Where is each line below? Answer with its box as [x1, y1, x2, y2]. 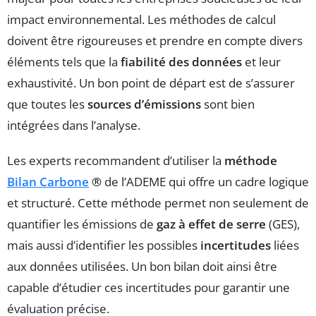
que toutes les [7, 95, 87, 112]
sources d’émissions [87, 95, 201, 112]
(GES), [266, 215, 300, 232]
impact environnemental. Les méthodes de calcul [7, 11, 276, 28]
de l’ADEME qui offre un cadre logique [102, 173, 309, 190]
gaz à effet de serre [157, 215, 266, 232]
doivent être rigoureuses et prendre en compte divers [7, 32, 303, 49]
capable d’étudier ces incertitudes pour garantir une [7, 279, 290, 296]
